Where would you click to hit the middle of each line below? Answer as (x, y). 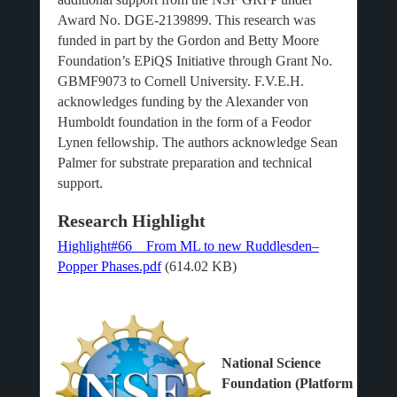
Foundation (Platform (287, 383)
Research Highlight (131, 221)
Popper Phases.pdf (109, 266)
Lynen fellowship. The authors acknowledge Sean (197, 142)
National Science (271, 363)
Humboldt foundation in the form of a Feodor (184, 122)
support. (80, 183)
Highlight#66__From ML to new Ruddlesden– (188, 246)
